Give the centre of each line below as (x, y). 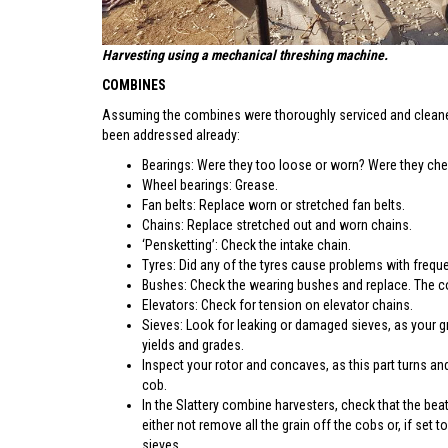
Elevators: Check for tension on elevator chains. (277, 304)
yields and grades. (193, 344)
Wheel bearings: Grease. (210, 184)
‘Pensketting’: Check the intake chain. (246, 244)
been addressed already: (171, 134)
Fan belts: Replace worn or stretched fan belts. (273, 204)
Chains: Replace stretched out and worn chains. (277, 224)
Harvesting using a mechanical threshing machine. (245, 54)
